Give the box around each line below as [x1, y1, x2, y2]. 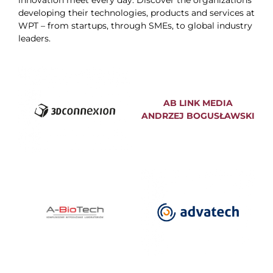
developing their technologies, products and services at [18, 7, 255, 18]
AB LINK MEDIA [163, 97, 233, 109]
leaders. [18, 33, 51, 44]
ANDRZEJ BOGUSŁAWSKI [141, 110, 255, 122]
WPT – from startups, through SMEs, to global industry [18, 20, 252, 31]
